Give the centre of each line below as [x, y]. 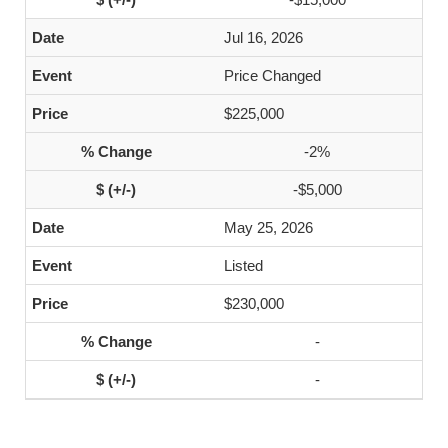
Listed [243, 265]
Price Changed [272, 75]
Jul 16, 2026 [263, 37]
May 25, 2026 [268, 227]
